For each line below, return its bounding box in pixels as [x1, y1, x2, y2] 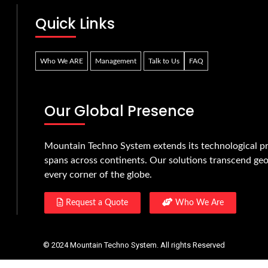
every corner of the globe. [44, 170, 152, 180]
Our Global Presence [44, 101, 194, 121]
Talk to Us [148, 57, 179, 65]
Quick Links [35, 14, 115, 34]
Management [95, 57, 136, 65]
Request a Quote [63, 199, 128, 208]
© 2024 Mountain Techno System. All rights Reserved [43, 240, 225, 250]
